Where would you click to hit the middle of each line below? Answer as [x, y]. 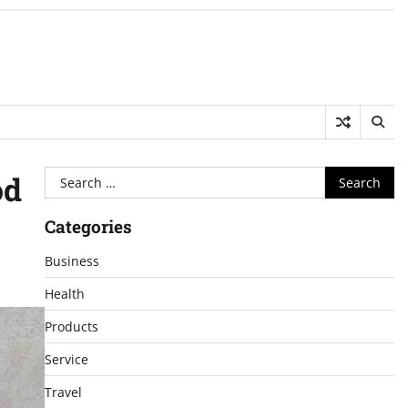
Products [71, 326]
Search [67, 177]
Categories [88, 226]
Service [66, 359]
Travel [63, 392]
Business [71, 261]
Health [64, 294]
